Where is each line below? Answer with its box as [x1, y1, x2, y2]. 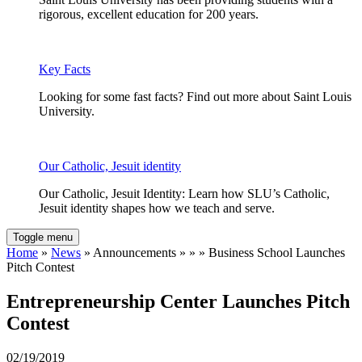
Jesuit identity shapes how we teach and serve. [39, 201, 275, 216]
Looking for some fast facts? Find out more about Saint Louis [39, 90, 351, 104]
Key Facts [39, 62, 90, 77]
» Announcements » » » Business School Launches [81, 246, 345, 260]
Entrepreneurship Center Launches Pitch [6, 291, 350, 313]
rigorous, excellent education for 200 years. [39, 7, 259, 22]
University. [39, 104, 95, 119]
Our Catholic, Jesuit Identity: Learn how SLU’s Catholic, [39, 187, 330, 201]
